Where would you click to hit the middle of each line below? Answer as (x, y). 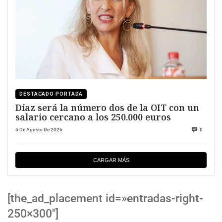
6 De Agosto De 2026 (39, 130)
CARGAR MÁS (111, 160)
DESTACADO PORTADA (51, 94)
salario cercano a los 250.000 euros (93, 117)
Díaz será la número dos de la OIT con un (107, 107)
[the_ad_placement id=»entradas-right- (105, 199)
